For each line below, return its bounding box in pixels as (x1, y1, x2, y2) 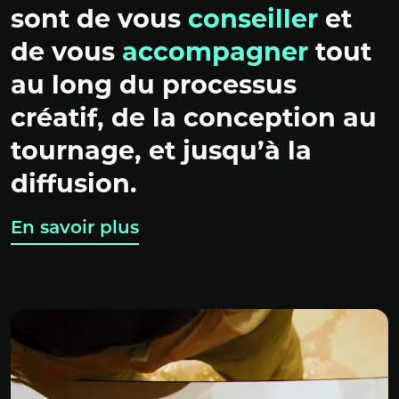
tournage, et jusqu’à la (11, 139, 312, 166)
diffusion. (11, 172, 137, 199)
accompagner (122, 40, 308, 67)
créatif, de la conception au (11, 106, 377, 133)
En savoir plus (11, 219, 139, 238)
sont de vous (11, 7, 188, 34)
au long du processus (11, 73, 297, 100)
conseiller (188, 7, 318, 34)
